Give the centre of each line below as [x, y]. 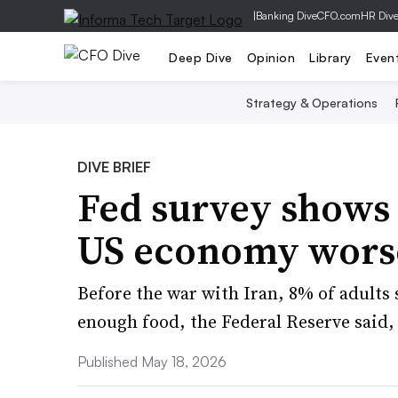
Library [330, 57]
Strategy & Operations [311, 103]
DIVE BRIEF [114, 167]
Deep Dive [201, 57]
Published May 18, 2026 [152, 362]
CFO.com [339, 16]
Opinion [271, 57]
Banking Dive [287, 16]
